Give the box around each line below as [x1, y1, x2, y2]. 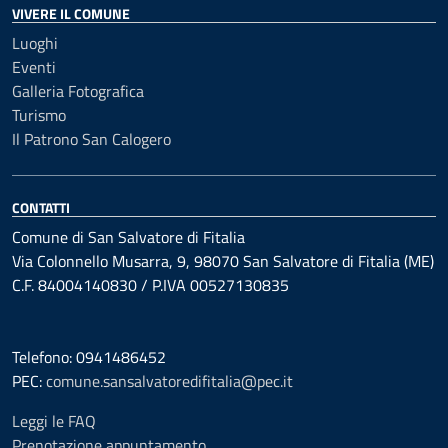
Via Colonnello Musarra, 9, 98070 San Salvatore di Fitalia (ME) [12, 249, 434, 273]
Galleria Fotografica [12, 79, 144, 103]
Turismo [12, 103, 66, 127]
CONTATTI [12, 197, 70, 218]
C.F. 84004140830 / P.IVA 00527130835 [12, 273, 289, 297]
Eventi [12, 55, 56, 79]
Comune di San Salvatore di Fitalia [12, 225, 245, 249]
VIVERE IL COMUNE [12, 3, 130, 24]
